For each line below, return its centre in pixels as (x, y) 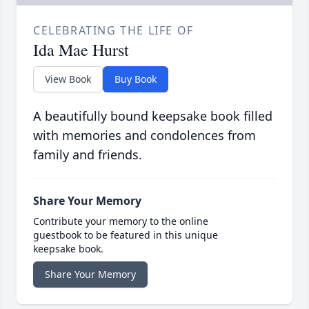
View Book (68, 79)
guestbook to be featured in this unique (126, 235)
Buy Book (136, 79)
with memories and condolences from (144, 136)
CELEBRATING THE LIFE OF (113, 31)
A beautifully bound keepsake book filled (153, 116)
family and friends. (88, 155)
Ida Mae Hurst (81, 50)
